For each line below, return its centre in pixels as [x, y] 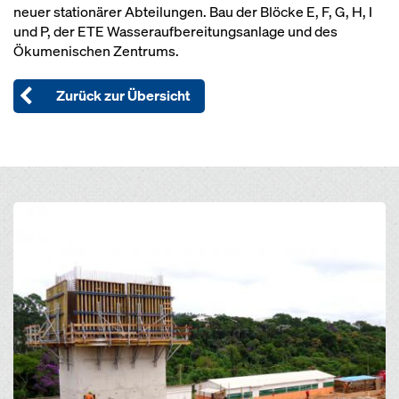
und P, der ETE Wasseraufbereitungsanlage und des [175, 32]
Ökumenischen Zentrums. [96, 51]
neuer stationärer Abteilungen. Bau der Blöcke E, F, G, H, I [193, 12]
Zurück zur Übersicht [123, 96]
